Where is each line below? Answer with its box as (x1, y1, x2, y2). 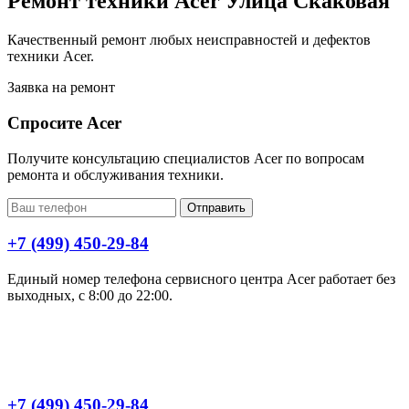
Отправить (187, 200, 246, 215)
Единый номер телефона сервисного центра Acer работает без (7, 271, 395, 288)
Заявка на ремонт (7, 79, 115, 96)
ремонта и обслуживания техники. (7, 166, 224, 183)
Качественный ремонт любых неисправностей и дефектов (7, 32, 371, 48)
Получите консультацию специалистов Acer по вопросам (7, 150, 364, 166)
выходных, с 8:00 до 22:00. (7, 288, 173, 304)
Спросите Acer (7, 112, 121, 132)
